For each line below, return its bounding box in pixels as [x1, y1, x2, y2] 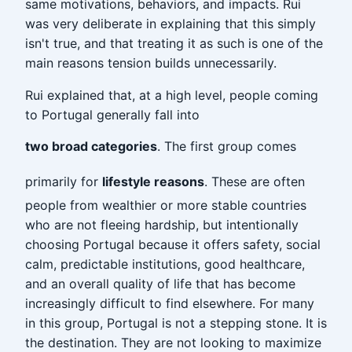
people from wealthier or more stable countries [25, 197, 306, 213]
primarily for [25, 174, 102, 189]
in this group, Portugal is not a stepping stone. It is [25, 315, 327, 331]
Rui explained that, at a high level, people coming [25, 87, 318, 103]
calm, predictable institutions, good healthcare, [25, 256, 305, 272]
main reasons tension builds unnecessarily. [25, 55, 277, 71]
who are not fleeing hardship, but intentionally [25, 217, 299, 233]
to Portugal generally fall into [25, 107, 200, 123]
